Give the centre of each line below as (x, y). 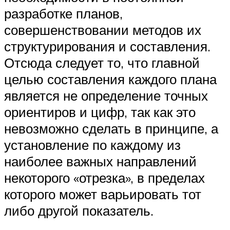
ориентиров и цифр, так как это (100, 112)
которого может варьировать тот (103, 194)
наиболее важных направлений (100, 161)
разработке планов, (63, 14)
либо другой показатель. (79, 211)
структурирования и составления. (107, 46)
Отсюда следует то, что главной (102, 63)
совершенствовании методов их (103, 30)
